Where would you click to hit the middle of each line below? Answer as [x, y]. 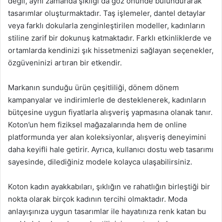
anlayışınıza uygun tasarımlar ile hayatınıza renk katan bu [107, 211]
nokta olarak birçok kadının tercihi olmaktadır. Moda [98, 199]
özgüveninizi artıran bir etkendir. [65, 63]
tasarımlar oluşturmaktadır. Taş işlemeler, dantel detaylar [107, 13]
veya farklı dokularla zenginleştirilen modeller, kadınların [107, 26]
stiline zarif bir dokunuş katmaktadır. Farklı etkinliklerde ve [110, 38]
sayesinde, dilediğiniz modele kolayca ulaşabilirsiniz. [100, 162]
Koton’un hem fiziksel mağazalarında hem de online [97, 125]
